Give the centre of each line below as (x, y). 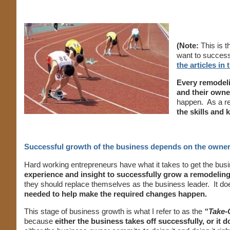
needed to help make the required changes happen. (116, 194)
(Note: (188, 45)
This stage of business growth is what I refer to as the (114, 211)
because (39, 221)
